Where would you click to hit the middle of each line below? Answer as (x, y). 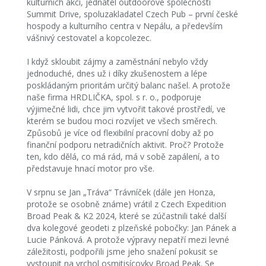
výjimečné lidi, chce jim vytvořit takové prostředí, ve (126, 109)
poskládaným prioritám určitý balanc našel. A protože (128, 85)
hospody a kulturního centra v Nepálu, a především (124, 26)
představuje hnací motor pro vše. (90, 168)
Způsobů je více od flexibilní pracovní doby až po (120, 133)
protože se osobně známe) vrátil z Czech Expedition (126, 204)
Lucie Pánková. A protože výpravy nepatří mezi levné (128, 240)
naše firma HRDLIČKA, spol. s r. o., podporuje (114, 97)
